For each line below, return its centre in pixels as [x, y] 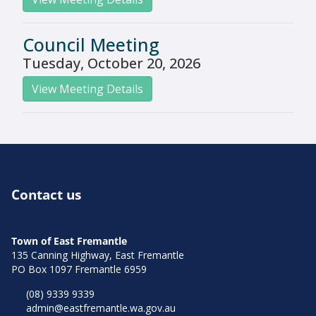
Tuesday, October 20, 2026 [111, 63]
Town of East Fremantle [69, 241]
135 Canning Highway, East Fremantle [98, 255]
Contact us [46, 194]
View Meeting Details [87, 89]
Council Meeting [91, 44]
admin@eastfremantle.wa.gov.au [101, 308]
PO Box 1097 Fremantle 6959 [79, 269]
